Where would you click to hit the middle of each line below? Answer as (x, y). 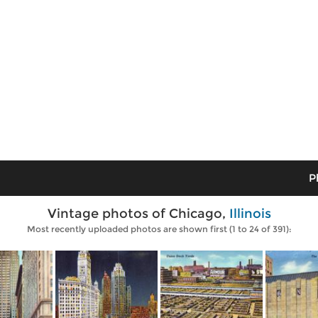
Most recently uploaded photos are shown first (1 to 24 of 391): (159, 229)
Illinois (250, 214)
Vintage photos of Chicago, (138, 214)
